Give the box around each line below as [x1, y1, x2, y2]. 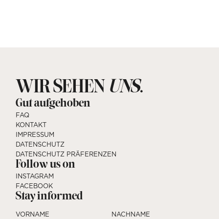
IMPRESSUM [15, 130, 54, 138]
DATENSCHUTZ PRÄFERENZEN [15, 150, 116, 158]
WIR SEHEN [15, 79, 108, 96]
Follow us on [15, 159, 75, 170]
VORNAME [15, 210, 49, 218]
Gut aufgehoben [15, 98, 90, 109]
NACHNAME [111, 210, 150, 218]
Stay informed [15, 191, 83, 202]
